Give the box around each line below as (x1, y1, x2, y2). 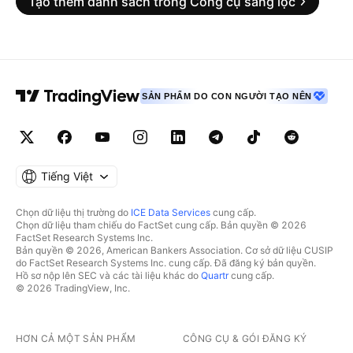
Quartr (201, 269, 229, 281)
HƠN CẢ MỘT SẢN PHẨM (16, 333, 136, 344)
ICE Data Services (131, 206, 210, 218)
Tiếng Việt (40, 169, 93, 183)
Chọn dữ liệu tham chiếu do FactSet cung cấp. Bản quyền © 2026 (16, 219, 307, 231)
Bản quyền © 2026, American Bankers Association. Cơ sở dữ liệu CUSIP (16, 244, 333, 256)
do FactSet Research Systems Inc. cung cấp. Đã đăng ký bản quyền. (16, 257, 316, 269)
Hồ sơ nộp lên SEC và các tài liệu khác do (16, 269, 201, 281)
